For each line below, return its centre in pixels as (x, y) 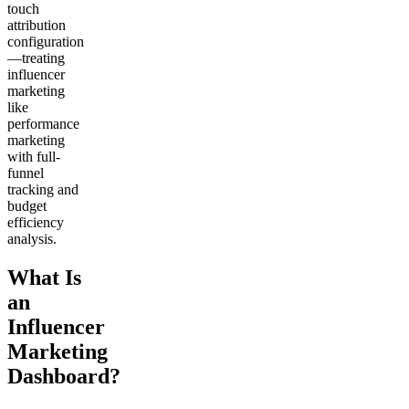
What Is (44, 278)
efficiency (36, 223)
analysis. (32, 239)
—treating (36, 58)
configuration (46, 42)
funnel (26, 173)
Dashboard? (64, 376)
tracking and (43, 190)
